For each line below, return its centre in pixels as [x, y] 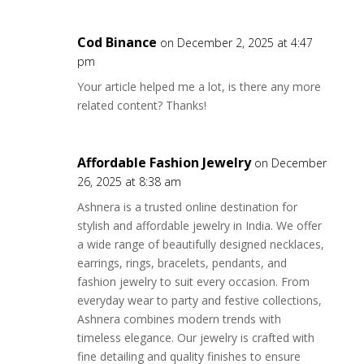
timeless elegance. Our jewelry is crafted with [195, 338]
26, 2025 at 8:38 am [129, 182]
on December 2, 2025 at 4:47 [236, 43]
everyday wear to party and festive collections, [199, 300]
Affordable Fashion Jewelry [164, 162]
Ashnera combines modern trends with [179, 319]
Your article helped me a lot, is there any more [199, 87]
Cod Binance [117, 42]
